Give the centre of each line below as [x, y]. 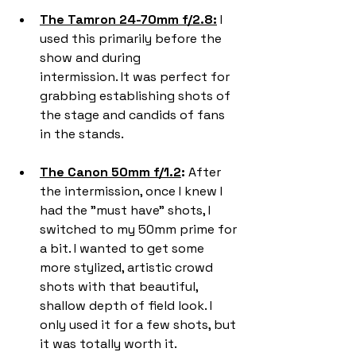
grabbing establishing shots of [137, 95]
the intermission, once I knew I [133, 191]
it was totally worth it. [108, 343]
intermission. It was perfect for [136, 76]
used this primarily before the [132, 38]
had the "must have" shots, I [127, 210]
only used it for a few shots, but [139, 324]
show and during [92, 57]
